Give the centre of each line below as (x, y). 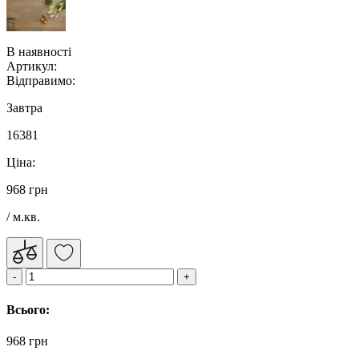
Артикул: (32, 67)
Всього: (28, 309)
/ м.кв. (23, 217)
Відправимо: (41, 81)
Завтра (24, 108)
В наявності (39, 52)
